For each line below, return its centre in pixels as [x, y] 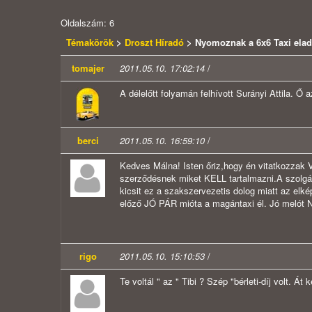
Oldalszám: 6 [87, 23]
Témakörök [91, 42]
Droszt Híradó [154, 42]
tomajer [88, 68]
